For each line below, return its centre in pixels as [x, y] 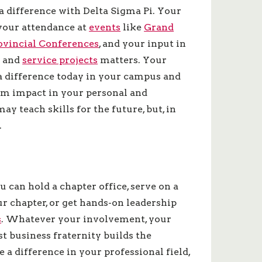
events [105, 27]
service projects [60, 60]
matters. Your [132, 60]
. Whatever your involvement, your [87, 219]
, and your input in [143, 44]
